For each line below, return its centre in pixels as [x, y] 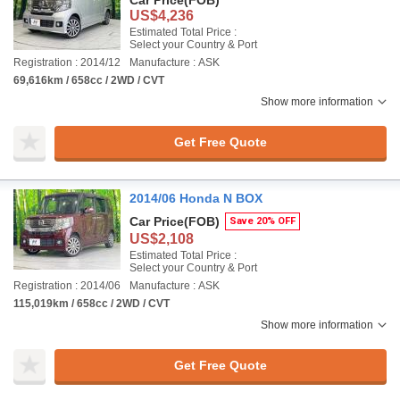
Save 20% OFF [262, 221]
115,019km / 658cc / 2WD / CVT [92, 304]
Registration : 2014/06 [67, 286]
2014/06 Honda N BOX [196, 198]
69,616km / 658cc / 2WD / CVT [89, 80]
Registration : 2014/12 [67, 62]
